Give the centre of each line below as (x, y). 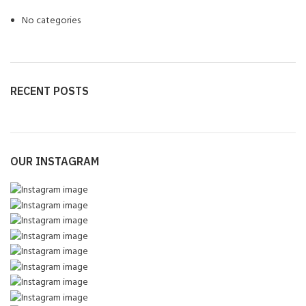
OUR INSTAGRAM (55, 161)
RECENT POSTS (50, 91)
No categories (51, 20)
